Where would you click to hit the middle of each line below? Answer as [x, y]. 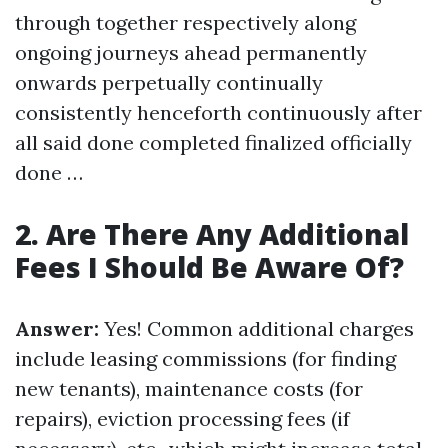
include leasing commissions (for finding [205, 358]
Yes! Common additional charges [256, 328]
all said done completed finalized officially [213, 142]
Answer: [57, 328]
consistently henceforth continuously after [218, 112]
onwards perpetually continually [169, 82]
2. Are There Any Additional [212, 234]
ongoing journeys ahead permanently [191, 52]
